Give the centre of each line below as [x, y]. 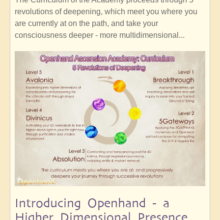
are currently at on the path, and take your [86, 24]
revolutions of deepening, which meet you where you [106, 12]
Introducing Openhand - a [92, 203]
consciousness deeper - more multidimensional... [100, 35]
